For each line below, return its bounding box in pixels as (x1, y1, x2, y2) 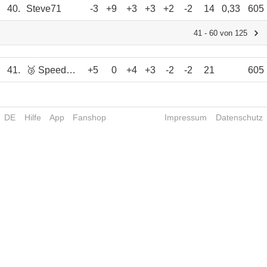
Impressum (164, 112, 207, 122)
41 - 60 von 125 (194, 29, 247, 38)
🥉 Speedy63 (66, 65, 76, 76)
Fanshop (73, 112, 107, 122)
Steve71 (26, 4, 61, 14)
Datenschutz (215, 112, 263, 122)
